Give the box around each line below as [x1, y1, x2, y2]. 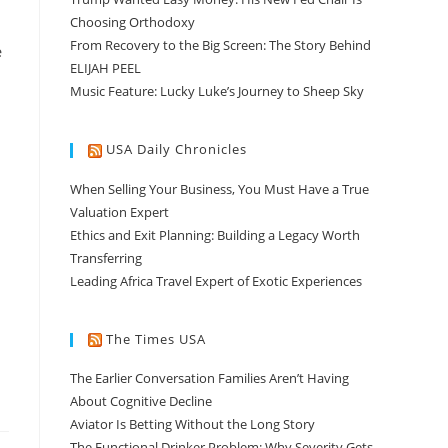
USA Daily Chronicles [106, 140, 247, 159]
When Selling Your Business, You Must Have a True [70, 179, 369, 198]
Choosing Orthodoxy [70, 13, 195, 32]
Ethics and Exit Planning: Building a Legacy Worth [70, 225, 360, 244]
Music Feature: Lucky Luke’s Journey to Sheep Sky [70, 82, 364, 101]
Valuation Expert [70, 202, 169, 221]
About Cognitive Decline [70, 392, 212, 411]
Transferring [70, 248, 142, 267]
